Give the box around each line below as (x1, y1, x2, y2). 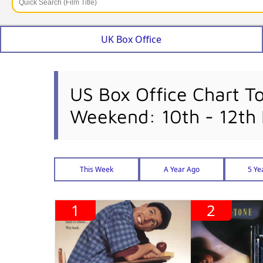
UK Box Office (101, 33, 162, 46)
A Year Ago (164, 164, 200, 175)
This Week (80, 164, 113, 175)
